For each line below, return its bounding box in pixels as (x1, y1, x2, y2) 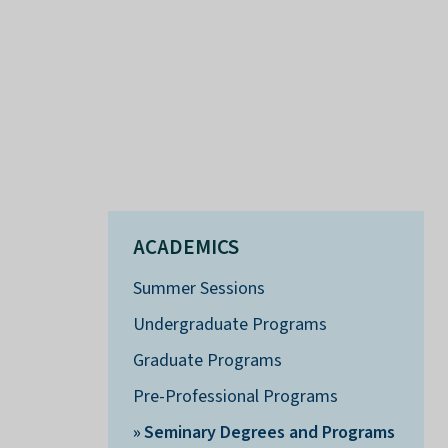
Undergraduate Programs (132, 312, 327, 338)
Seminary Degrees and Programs (143, 420, 395, 446)
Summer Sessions (132, 276, 265, 302)
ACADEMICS (132, 232, 239, 263)
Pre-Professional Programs (132, 384, 338, 410)
